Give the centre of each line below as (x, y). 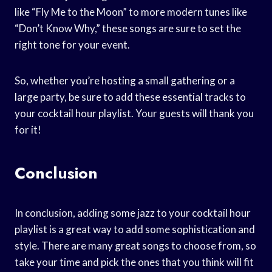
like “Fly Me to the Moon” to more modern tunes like (131, 12)
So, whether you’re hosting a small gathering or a (125, 80)
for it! (28, 129)
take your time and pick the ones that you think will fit (134, 262)
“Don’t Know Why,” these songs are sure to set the (128, 28)
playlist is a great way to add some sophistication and (135, 229)
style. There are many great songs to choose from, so (135, 245)
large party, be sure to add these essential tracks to (130, 97)
